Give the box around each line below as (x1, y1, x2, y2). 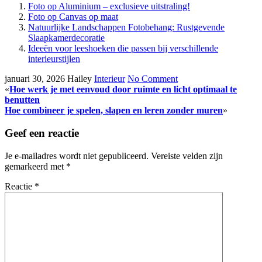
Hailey (67, 74, 92, 84)
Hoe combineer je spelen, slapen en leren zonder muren (5, 105, 223, 116)
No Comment (127, 74, 178, 84)
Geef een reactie (5, 127, 79, 140)
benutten (5, 95, 40, 105)
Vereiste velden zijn (151, 150, 223, 161)
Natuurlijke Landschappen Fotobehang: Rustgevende (28, 22, 225, 33)
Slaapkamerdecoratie (28, 33, 105, 43)
